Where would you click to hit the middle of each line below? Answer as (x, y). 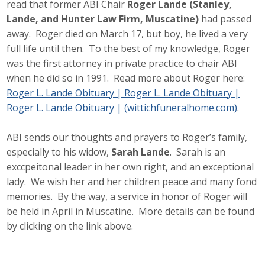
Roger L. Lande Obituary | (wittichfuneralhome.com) (122, 107)
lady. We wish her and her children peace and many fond (132, 182)
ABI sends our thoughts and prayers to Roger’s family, (127, 138)
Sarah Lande (141, 152)
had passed (225, 19)
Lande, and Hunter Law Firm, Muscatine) (103, 19)
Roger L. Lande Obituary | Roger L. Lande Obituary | (123, 93)
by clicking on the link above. (71, 226)
